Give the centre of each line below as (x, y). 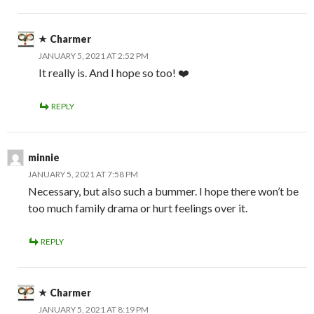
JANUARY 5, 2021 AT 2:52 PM (94, 56)
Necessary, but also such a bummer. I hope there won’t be (163, 191)
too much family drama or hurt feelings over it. (138, 208)
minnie (44, 157)
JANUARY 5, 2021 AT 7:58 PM (83, 174)
